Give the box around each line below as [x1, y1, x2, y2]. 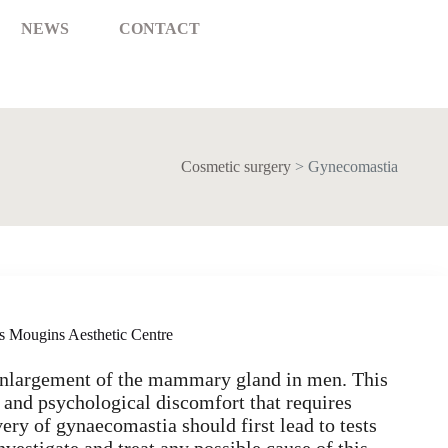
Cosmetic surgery [181, 158, 291, 175]
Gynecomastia [308, 158, 398, 175]
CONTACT [119, 20, 201, 37]
